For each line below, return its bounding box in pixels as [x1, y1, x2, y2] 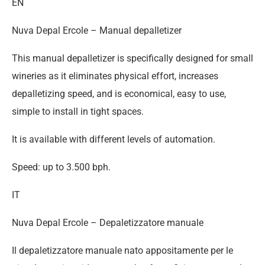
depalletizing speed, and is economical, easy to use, [12, 88, 226, 99]
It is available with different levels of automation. [12, 133, 215, 145]
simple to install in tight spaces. [12, 105, 144, 117]
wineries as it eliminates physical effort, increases [12, 70, 218, 82]
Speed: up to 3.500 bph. [12, 161, 111, 173]
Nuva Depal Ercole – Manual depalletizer [12, 24, 182, 36]
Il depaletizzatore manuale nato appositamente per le [12, 244, 233, 256]
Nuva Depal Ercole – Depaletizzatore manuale [12, 216, 203, 228]
